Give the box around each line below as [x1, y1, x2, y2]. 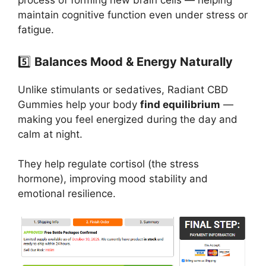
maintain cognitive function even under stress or [18, 9, 248, 21]
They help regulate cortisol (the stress [18, 158, 199, 170]
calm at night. [18, 128, 83, 140]
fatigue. [18, 24, 54, 36]
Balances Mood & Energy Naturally [34, 54, 233, 69]
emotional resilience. [18, 188, 116, 200]
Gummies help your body [18, 98, 140, 110]
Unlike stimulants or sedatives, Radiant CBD [18, 83, 228, 96]
